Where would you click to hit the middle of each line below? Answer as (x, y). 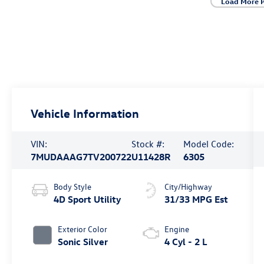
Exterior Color (83, 229)
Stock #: (148, 143)
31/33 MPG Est (196, 199)
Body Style (73, 186)
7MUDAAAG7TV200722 (81, 156)
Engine (176, 229)
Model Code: (208, 143)
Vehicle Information (85, 113)
